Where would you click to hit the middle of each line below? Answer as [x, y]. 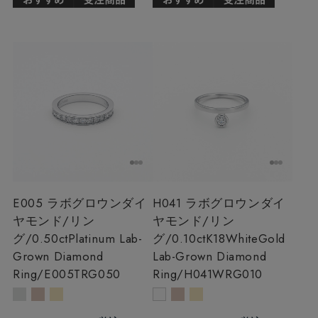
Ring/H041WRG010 [208, 274]
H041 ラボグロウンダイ [219, 203]
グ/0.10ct [179, 238]
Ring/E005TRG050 [66, 274]
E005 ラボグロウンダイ [79, 203]
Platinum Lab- [105, 238]
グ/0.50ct [40, 238]
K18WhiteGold [245, 238]
